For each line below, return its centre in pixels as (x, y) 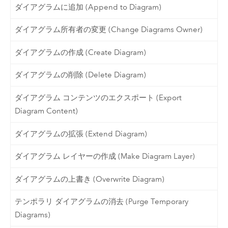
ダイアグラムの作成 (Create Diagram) (81, 52)
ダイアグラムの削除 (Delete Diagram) (81, 75)
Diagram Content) (47, 111)
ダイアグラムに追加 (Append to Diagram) (88, 7)
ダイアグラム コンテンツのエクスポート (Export (98, 97)
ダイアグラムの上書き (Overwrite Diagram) (90, 179)
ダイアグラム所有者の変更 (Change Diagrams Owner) (109, 30)
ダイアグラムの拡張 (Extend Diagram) (81, 134)
